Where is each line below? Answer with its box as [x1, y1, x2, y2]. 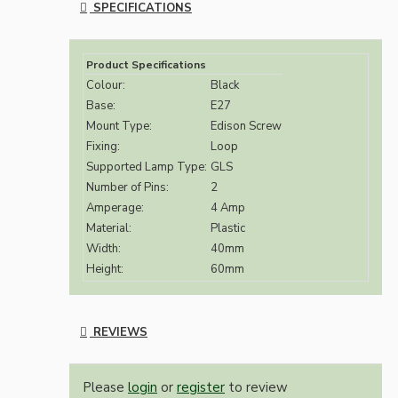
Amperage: [86, 200, 144, 217]
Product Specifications [86, 58, 206, 73]
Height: [86, 261, 123, 278]
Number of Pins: [86, 179, 169, 196]
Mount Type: [86, 118, 152, 135]
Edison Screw [211, 118, 282, 135]
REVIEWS [90, 324, 147, 341]
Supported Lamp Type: [86, 159, 207, 176]
